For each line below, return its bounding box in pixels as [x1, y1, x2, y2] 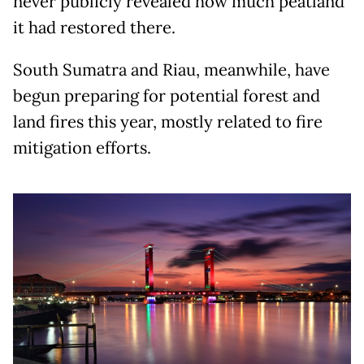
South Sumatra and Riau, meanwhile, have [13, 58, 330, 80]
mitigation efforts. [13, 136, 151, 158]
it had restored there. [13, 16, 175, 38]
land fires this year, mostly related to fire [13, 110, 323, 132]
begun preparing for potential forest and [13, 84, 320, 106]
